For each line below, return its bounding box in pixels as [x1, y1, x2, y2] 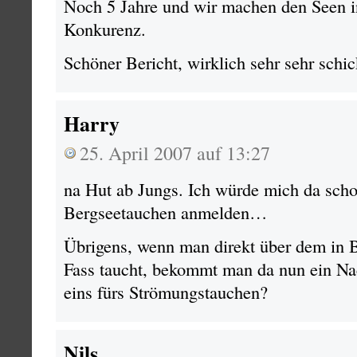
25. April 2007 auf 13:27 [80, 140, 270, 166]
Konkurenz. [64, 17, 146, 41]
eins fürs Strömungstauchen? [64, 280, 268, 304]
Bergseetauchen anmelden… [64, 200, 267, 224]
